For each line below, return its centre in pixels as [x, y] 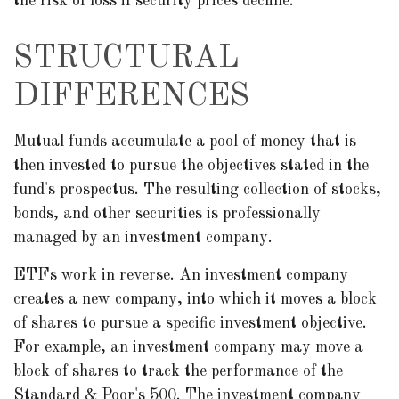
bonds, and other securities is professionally [167, 214]
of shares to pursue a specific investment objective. [190, 323]
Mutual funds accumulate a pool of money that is [185, 142]
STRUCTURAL [126, 59]
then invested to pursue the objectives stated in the [191, 166]
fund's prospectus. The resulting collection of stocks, [197, 190]
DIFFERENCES [131, 97]
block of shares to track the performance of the [178, 371]
